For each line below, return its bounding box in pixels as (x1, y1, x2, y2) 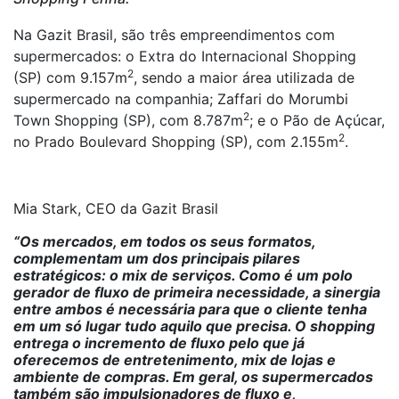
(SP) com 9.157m (13, 69, 127, 86)
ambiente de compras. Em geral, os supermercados (13, 368, 373, 386)
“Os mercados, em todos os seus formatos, (13, 232, 315, 250)
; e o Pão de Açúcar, (249, 111, 385, 129)
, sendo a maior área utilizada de (134, 69, 354, 86)
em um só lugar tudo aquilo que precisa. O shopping (13, 317, 375, 335)
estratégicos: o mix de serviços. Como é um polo (13, 266, 353, 284)
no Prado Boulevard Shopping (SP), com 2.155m (13, 133, 338, 151)
